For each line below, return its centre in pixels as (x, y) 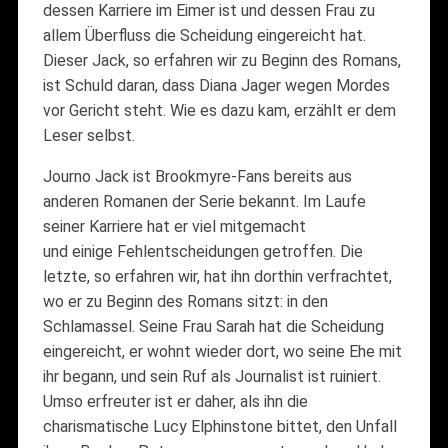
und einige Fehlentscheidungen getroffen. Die (202, 251)
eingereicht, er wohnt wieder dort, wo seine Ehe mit (222, 351)
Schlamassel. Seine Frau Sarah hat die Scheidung (213, 326)
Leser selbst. (88, 135)
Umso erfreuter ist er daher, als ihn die (175, 401)
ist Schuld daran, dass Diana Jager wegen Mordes (216, 85)
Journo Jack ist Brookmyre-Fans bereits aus (197, 176)
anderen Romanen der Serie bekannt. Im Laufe (204, 201)
